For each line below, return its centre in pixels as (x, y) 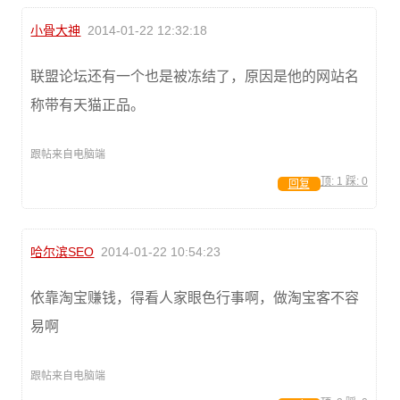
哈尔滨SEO (62, 251)
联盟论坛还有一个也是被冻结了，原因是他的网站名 (195, 76)
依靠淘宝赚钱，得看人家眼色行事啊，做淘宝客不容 (195, 297)
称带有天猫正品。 (88, 104)
